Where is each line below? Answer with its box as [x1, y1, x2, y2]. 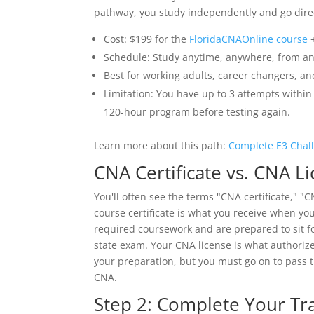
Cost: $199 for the [104, 32, 190, 46]
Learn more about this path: [94, 139, 229, 152]
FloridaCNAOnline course [189, 32, 308, 46]
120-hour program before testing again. [104, 105, 291, 118]
